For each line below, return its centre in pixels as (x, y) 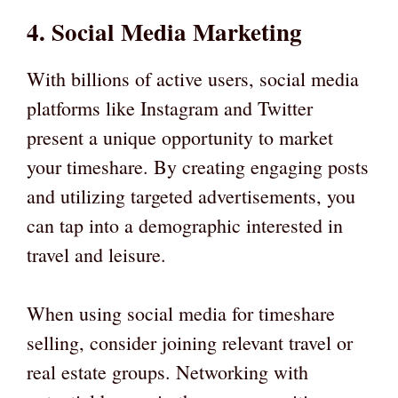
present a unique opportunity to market (180, 138)
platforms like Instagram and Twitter (170, 108)
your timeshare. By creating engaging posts (198, 167)
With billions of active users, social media (193, 79)
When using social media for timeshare (181, 314)
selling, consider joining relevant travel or (190, 343)
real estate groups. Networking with (167, 372)
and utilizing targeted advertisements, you (191, 196)
